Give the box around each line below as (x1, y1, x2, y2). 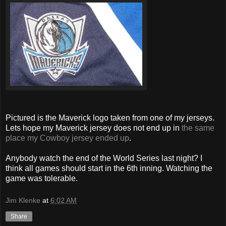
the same (182, 124, 214, 133)
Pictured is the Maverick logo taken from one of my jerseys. (6, 114, 214, 123)
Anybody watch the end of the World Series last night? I (6, 154, 202, 163)
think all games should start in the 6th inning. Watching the (6, 164, 212, 173)
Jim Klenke (6, 196, 40, 204)
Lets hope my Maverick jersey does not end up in (6, 124, 182, 133)
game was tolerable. (6, 174, 78, 183)
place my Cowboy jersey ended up (6, 134, 129, 143)
